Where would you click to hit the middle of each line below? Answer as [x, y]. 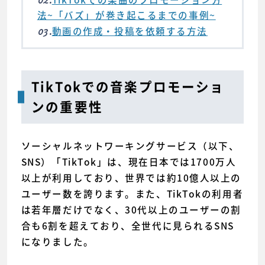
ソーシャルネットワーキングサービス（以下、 [130, 146]
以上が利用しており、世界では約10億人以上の [131, 177]
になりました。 [57, 241]
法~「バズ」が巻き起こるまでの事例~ [126, 15]
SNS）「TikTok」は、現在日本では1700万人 [129, 161]
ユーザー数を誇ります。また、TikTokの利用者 [132, 193]
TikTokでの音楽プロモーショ [128, 87]
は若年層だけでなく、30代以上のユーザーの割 [131, 209]
